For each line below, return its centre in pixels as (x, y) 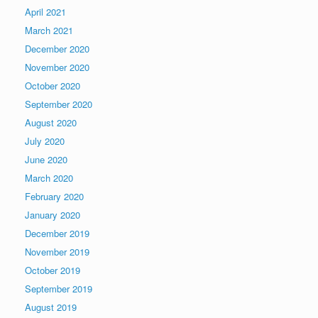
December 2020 (57, 49)
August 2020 (51, 123)
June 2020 (46, 160)
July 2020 (45, 141)
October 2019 (53, 270)
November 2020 (57, 67)
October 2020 (53, 86)
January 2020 (53, 215)
